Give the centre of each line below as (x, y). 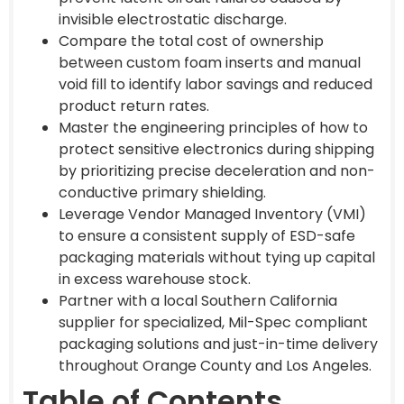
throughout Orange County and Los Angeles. (215, 365)
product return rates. (134, 106)
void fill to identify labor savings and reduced (216, 84)
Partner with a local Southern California (198, 300)
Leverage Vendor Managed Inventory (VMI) (212, 214)
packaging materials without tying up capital (217, 257)
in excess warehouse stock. (155, 279)
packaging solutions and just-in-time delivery (218, 344)
